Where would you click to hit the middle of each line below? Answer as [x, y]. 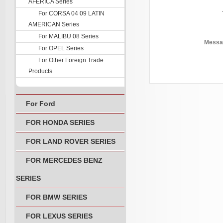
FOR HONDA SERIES [60, 122]
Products [40, 71]
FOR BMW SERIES [56, 197]
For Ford [41, 104]
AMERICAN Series [54, 24]
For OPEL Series [61, 48]
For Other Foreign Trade [71, 60]
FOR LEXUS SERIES [59, 216]
